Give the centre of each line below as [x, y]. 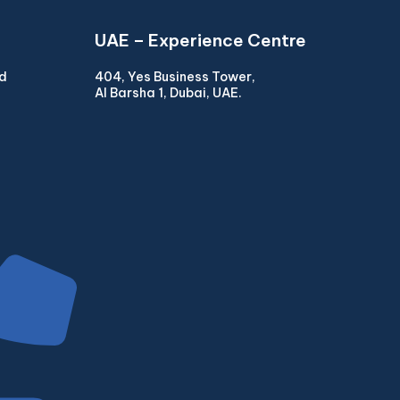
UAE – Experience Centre [200, 40]
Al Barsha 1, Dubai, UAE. [168, 92]
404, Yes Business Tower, [175, 76]
